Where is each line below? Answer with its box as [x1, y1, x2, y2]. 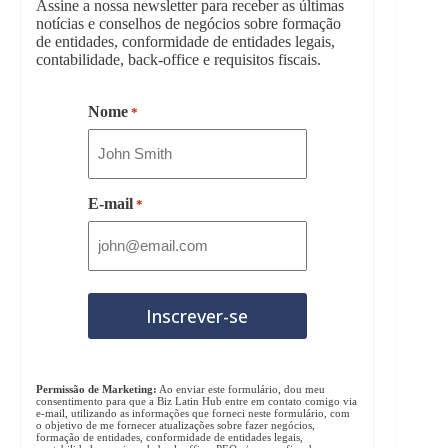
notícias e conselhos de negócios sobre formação [36, 15, 341, 33]
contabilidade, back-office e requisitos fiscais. [36, 51, 321, 69]
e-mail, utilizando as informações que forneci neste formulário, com [36, 407, 350, 420]
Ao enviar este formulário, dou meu [157, 383, 325, 396]
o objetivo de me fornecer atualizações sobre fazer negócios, [36, 419, 315, 432]
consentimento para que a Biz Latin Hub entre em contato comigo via [36, 395, 357, 408]
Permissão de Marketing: [36, 383, 157, 396]
